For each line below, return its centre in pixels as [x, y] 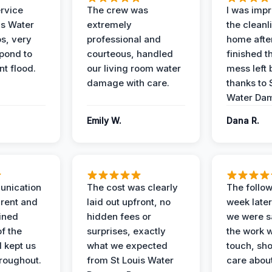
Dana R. [243, 120]
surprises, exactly [126, 231]
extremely [109, 24]
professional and [124, 39]
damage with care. [128, 83]
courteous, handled [130, 53]
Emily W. [104, 120]
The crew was [117, 10]
